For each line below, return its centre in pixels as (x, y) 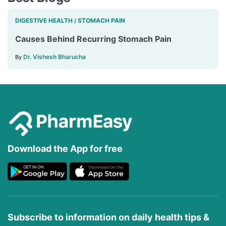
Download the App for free (65, 148)
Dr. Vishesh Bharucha (54, 57)
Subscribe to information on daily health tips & (108, 217)
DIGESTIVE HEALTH (44, 21)
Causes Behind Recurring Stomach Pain (93, 39)
